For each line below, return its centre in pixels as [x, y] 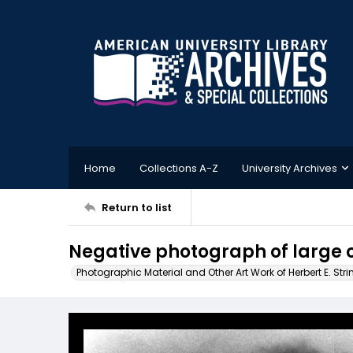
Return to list [137, 207]
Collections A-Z [179, 168]
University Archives [290, 168]
